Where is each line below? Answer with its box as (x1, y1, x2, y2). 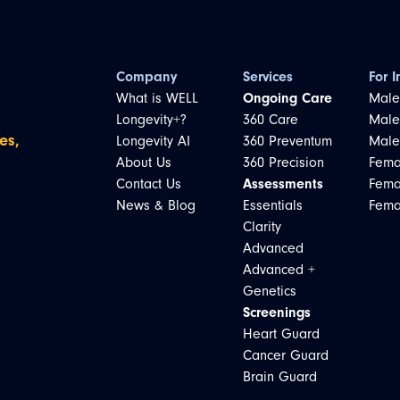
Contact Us (116, 176, 182, 192)
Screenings (242, 304, 311, 321)
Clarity (242, 219, 281, 235)
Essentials (242, 197, 303, 213)
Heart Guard (242, 326, 320, 342)
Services (242, 69, 293, 85)
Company (116, 69, 179, 85)
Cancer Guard (242, 347, 329, 363)
